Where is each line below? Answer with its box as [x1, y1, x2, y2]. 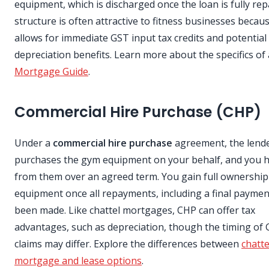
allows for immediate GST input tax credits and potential [14, 31, 267, 45]
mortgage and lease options [14, 254, 142, 268]
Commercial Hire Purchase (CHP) [14, 102, 261, 122]
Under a [14, 136, 53, 150]
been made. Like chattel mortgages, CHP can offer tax [14, 204, 255, 217]
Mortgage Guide [14, 65, 88, 79]
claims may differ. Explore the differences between [14, 237, 241, 251]
